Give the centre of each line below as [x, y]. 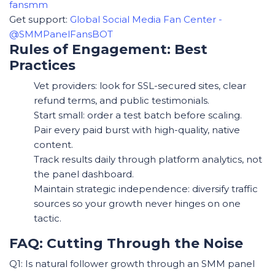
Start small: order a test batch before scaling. [138, 115]
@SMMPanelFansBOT [61, 34]
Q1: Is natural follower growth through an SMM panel [132, 264]
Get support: [40, 20]
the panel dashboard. [84, 174]
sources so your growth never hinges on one [137, 204]
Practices [42, 66]
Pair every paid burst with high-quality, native [137, 130]
